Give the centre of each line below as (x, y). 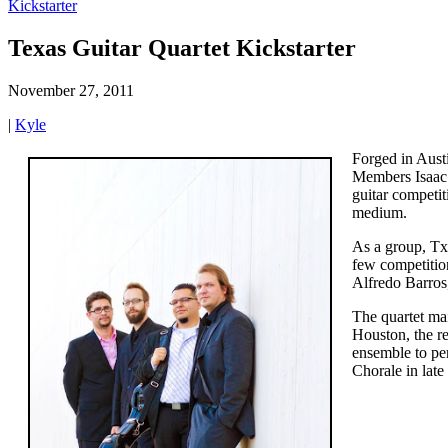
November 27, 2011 (71, 90)
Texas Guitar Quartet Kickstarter (182, 47)
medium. (379, 212)
